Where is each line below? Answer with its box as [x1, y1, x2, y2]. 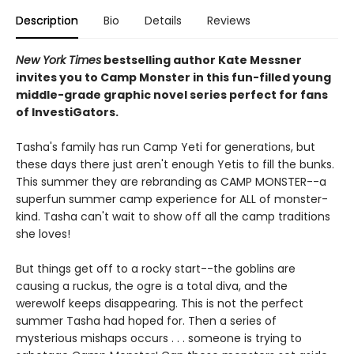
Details [145, 13, 182, 28]
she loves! [16, 226, 70, 242]
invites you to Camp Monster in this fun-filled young [16, 70, 331, 85]
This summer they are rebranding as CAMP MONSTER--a [16, 174, 326, 190]
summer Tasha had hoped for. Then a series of [16, 313, 277, 329]
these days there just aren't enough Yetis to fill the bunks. [16, 156, 334, 172]
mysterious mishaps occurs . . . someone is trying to [16, 330, 302, 346]
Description [16, 13, 78, 28]
